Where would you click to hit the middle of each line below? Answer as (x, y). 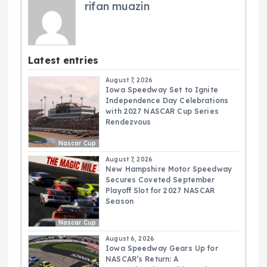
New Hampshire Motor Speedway (169, 169)
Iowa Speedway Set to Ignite (162, 89)
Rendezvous (128, 122)
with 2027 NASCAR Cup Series (162, 111)
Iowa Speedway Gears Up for (162, 248)
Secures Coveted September (160, 179)
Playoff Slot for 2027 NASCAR (160, 190)
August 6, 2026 (130, 238)
